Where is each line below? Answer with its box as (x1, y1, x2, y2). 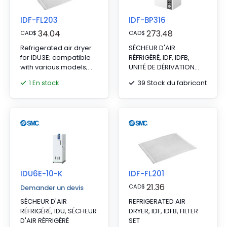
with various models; (20, 62, 88, 72)
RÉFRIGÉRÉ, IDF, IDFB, (129, 53, 190, 62)
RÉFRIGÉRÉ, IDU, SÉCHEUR (20, 206, 97, 216)
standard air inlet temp (20, 72, 95, 82)
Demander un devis (20, 183, 84, 193)
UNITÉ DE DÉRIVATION (129, 62, 195, 72)
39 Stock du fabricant (137, 78, 207, 88)
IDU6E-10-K (20, 168, 62, 179)
